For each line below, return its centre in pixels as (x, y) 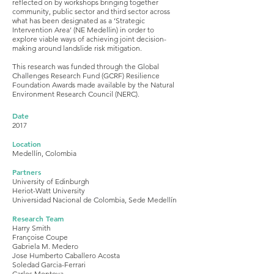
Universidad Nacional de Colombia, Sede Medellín (94, 200)
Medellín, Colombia (44, 153)
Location (27, 144)
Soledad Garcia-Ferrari (49, 265)
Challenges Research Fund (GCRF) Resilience (86, 76)
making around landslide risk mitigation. (77, 48)
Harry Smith (31, 228)
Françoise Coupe (40, 237)
